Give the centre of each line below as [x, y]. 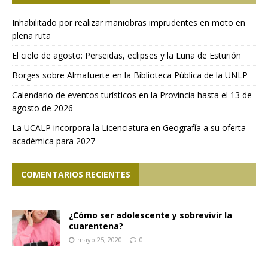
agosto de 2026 [42, 108]
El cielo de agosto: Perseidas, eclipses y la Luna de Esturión [127, 56]
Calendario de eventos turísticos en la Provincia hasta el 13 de [132, 95]
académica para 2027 [54, 141]
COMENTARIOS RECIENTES [76, 175]
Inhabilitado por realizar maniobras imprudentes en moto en [129, 23]
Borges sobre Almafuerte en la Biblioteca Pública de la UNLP [130, 75]
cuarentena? [96, 226]
